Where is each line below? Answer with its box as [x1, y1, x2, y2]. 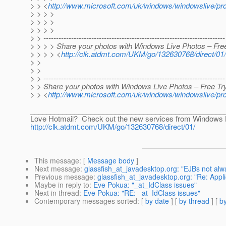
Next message [34, 163, 80, 174]
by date [145, 196, 169, 206]
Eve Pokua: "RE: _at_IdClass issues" [83, 188, 200, 198]
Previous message [34, 172, 93, 182]
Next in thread [34, 188, 79, 198]
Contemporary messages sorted [34, 196, 137, 206]
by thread [179, 196, 209, 206]
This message [34, 155, 79, 166]
